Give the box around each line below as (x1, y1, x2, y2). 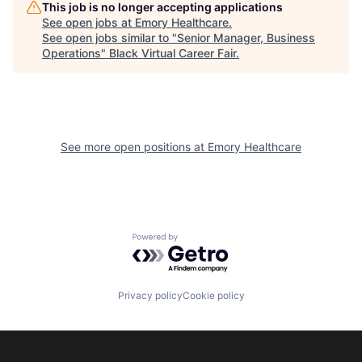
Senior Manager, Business (177, 31, 315, 45)
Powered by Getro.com (132, 233, 274, 250)
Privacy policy (117, 289, 183, 301)
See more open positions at (61, 140, 208, 154)
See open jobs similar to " (42, 31, 177, 45)
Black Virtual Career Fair (109, 46, 236, 61)
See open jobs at (42, 15, 135, 30)
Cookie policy (182, 289, 245, 301)
